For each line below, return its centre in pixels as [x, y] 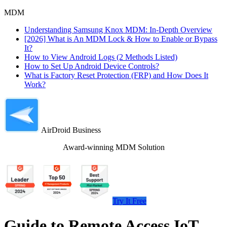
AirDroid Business [71, 130]
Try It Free [129, 201]
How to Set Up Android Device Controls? [92, 66]
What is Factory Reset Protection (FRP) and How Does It [116, 75]
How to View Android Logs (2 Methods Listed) [101, 57]
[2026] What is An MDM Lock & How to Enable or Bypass [121, 39]
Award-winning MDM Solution [113, 147]
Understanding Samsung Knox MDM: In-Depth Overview [118, 30]
